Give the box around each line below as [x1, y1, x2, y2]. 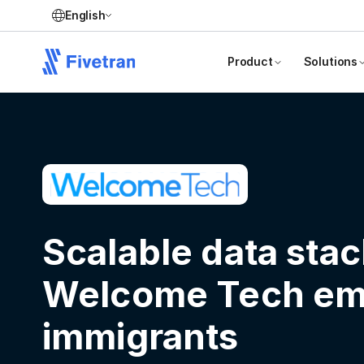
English [65, 8, 106, 22]
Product [227, 54, 273, 68]
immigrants [42, 314, 239, 358]
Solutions [303, 54, 357, 68]
